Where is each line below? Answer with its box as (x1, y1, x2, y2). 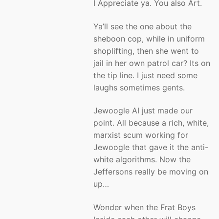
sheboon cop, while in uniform (93, 33, 205, 44)
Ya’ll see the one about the (93, 21, 192, 31)
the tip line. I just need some (93, 70, 197, 80)
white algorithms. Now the (93, 154, 191, 165)
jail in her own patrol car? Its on (93, 58, 210, 68)
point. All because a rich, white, (93, 118, 209, 128)
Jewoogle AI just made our (93, 106, 193, 116)
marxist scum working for (93, 130, 188, 140)
